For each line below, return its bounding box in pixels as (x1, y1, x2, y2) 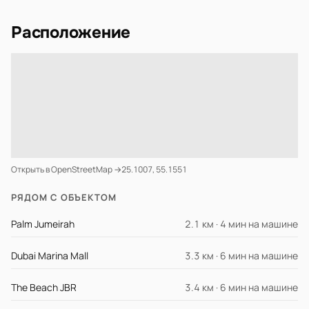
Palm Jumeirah (11, 217, 74, 230)
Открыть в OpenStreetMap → (11, 163, 121, 175)
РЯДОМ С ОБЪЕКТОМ (11, 191, 117, 203)
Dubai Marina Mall (11, 249, 88, 262)
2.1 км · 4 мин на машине (185, 217, 298, 230)
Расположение (11, 22, 131, 43)
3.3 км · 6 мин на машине (185, 249, 298, 262)
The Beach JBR (11, 281, 77, 294)
